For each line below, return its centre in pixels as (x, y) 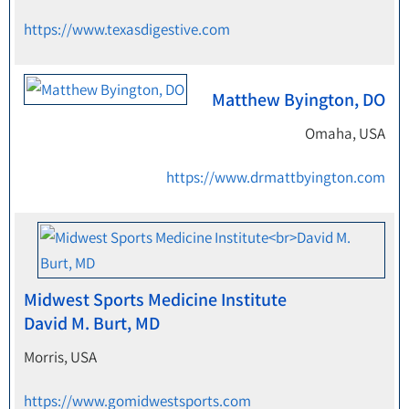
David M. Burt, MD (92, 323)
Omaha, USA (345, 133)
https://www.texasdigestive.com (127, 29)
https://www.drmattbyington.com (276, 177)
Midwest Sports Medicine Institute (155, 299)
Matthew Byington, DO (299, 100)
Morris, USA (60, 357)
